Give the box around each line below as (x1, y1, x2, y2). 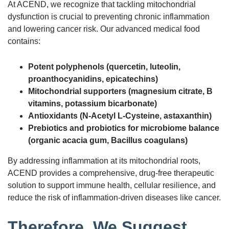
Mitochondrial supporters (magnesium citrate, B (28, 86, 213, 96)
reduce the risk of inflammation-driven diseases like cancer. (8, 193, 221, 202)
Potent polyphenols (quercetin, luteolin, (28, 62, 180, 71)
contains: (8, 36, 40, 45)
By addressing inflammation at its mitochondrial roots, (8, 156, 200, 165)
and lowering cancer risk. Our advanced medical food (8, 24, 200, 33)
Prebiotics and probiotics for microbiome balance (28, 123, 219, 132)
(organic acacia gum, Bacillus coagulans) (28, 135, 188, 145)
